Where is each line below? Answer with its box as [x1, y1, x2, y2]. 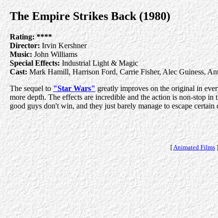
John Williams [32, 50, 77, 58]
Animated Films [173, 143, 215, 151]
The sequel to [10, 84, 53, 92]
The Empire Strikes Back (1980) [10, 10, 170, 22]
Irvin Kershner [40, 41, 87, 50]
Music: [10, 50, 32, 58]
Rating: [10, 32, 35, 41]
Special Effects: [10, 58, 60, 67]
